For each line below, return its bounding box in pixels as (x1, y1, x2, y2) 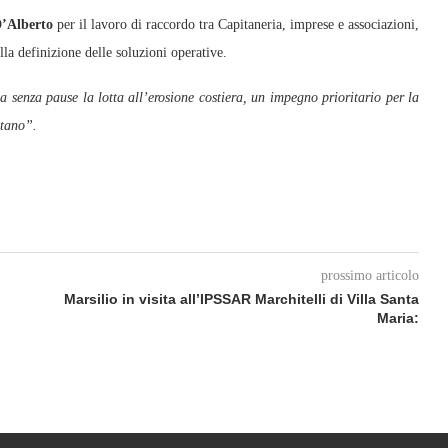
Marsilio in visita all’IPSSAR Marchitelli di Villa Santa (63, 291, 419, 307)
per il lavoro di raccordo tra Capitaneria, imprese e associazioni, (53, 17, 419, 32)
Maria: (376, 310, 419, 326)
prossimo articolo (320, 268, 419, 283)
